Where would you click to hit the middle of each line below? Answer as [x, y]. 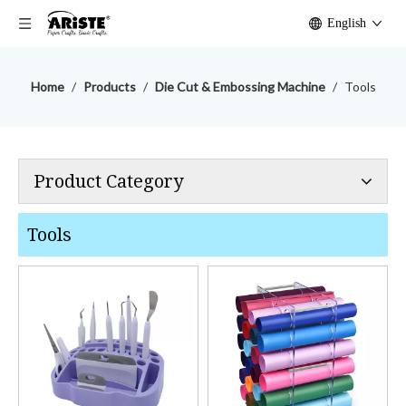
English [347, 23]
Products [109, 87]
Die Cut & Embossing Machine [240, 87]
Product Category [108, 181]
